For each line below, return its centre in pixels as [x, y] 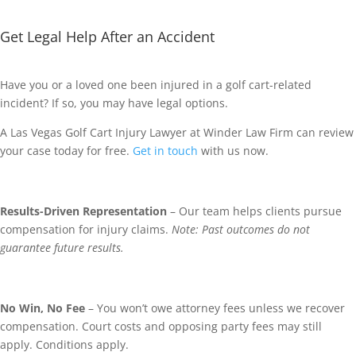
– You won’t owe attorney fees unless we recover [215, 308]
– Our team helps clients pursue [254, 211]
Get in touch [165, 151]
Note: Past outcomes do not [241, 230]
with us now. [233, 151]
